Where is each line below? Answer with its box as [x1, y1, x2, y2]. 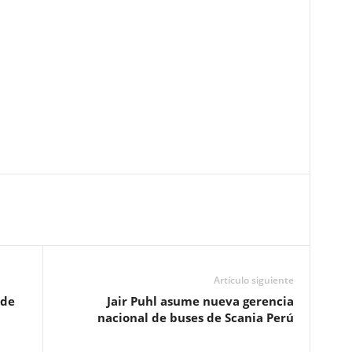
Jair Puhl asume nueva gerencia [106, 292, 294, 309]
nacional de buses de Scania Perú [97, 309, 294, 325]
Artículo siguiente [213, 273, 294, 287]
